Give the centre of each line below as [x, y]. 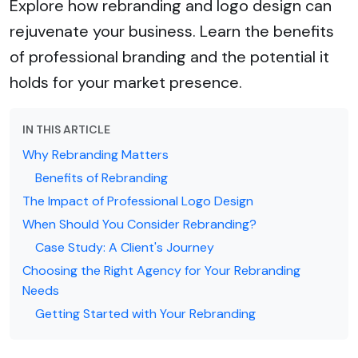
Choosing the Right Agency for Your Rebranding [161, 270]
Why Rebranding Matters [95, 154]
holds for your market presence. [126, 82]
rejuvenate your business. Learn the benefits [172, 31]
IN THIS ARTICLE [66, 129]
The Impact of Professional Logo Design [138, 201]
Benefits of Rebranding [101, 177]
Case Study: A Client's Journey [125, 247]
